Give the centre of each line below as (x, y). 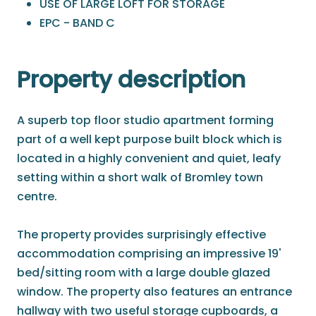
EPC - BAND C (77, 23)
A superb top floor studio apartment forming (145, 121)
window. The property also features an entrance (154, 292)
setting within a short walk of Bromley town (140, 178)
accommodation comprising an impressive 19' (149, 254)
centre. (37, 197)
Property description (131, 80)
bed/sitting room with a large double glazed (144, 273)
